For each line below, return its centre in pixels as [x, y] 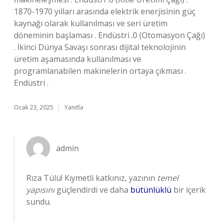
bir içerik [189, 190]
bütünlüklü [151, 190]
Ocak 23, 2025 [34, 107]
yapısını [40, 190]
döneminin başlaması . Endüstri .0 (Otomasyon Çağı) [110, 35]
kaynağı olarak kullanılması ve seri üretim [91, 23]
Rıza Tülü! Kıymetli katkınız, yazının [92, 178]
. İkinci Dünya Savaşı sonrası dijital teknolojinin [100, 47]
